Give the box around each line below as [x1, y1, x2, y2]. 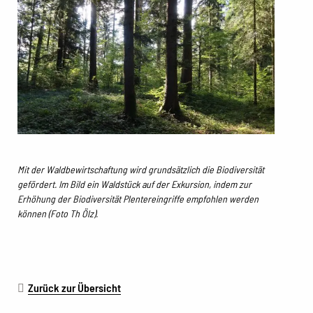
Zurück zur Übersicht [28, 280, 121, 294]
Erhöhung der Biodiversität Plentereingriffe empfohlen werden [17, 192, 259, 205]
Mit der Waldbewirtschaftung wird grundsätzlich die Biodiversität [17, 163, 264, 175]
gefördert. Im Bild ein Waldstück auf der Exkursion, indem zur [17, 177, 252, 190]
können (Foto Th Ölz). [17, 207, 98, 219]
